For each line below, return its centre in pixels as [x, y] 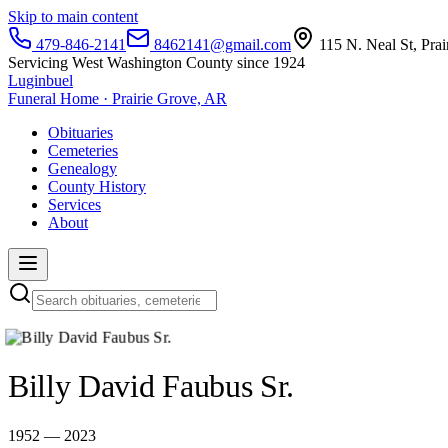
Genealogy [82, 168]
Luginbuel [40, 80]
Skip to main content [73, 16]
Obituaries [80, 132]
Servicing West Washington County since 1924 [156, 62]
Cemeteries [83, 150]
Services [74, 204]
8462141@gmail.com [220, 44]
